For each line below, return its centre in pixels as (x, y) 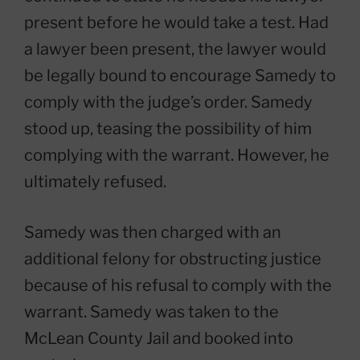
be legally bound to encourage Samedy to (180, 75)
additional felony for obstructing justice (173, 258)
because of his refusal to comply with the (178, 285)
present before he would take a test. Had (176, 22)
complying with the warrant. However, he (177, 155)
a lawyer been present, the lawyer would (175, 49)
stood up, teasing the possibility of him (168, 128)
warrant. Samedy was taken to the (151, 311)
